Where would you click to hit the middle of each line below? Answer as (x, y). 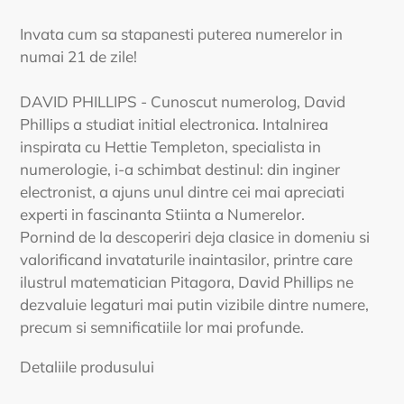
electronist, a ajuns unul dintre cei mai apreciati (182, 191)
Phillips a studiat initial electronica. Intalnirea (174, 124)
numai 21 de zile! (78, 56)
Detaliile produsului (87, 366)
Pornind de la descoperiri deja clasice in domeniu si (195, 236)
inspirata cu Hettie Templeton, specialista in (170, 146)
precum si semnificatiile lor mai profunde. (162, 326)
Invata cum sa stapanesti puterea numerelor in (181, 33)
